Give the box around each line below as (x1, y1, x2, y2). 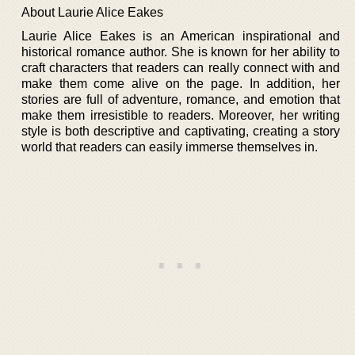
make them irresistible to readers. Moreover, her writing (21, 108, 340, 122)
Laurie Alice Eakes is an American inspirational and (21, 29, 340, 43)
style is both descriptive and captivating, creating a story (21, 124, 340, 138)
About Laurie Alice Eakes (21, 5, 163, 19)
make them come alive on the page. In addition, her (21, 76, 340, 90)
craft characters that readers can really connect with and (21, 60, 340, 74)
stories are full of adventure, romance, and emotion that (21, 92, 340, 106)
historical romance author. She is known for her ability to (21, 44, 340, 59)
